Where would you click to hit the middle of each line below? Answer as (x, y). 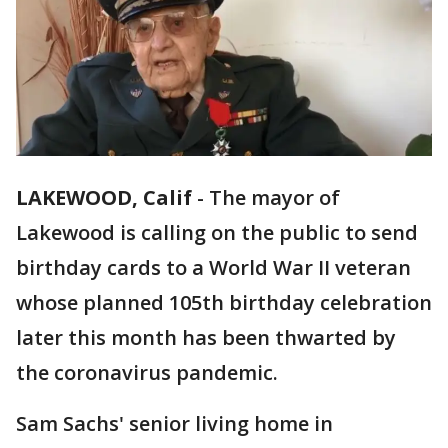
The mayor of (274, 198)
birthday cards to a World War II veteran (213, 268)
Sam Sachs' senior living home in (174, 424)
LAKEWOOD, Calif (104, 198)
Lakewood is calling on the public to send (217, 233)
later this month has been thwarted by (206, 338)
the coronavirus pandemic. (147, 373)
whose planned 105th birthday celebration (224, 303)
